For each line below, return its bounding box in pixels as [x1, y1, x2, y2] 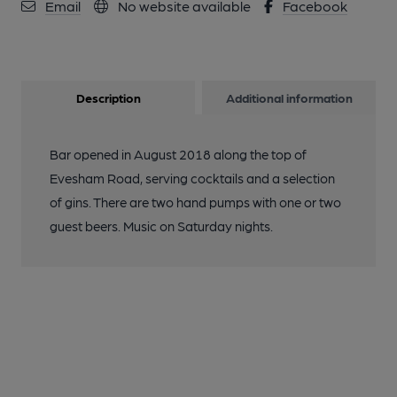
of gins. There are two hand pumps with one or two [50, 194, 341, 210]
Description [75, 90, 141, 105]
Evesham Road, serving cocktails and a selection [50, 170, 335, 186]
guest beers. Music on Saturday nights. [50, 218, 273, 234]
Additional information [225, 90, 353, 105]
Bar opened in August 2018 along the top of [50, 146, 307, 162]
